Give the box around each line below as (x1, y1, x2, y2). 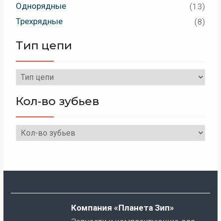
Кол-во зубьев (15, 94, 99, 109)
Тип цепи (15, 38, 72, 53)
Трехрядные (15, 16, 63, 27)
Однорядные (15, 1, 66, 11)
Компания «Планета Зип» (71, 203, 188, 213)
